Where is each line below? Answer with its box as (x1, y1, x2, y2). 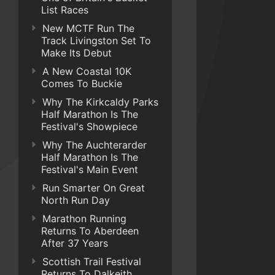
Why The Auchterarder (42, 139, 147, 151)
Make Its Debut (41, 47, 112, 59)
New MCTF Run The (42, 22, 134, 34)
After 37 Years (41, 237, 108, 249)
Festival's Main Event (41, 163, 138, 176)
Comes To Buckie (41, 77, 122, 90)
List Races (41, 4, 88, 16)
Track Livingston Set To (41, 34, 151, 47)
